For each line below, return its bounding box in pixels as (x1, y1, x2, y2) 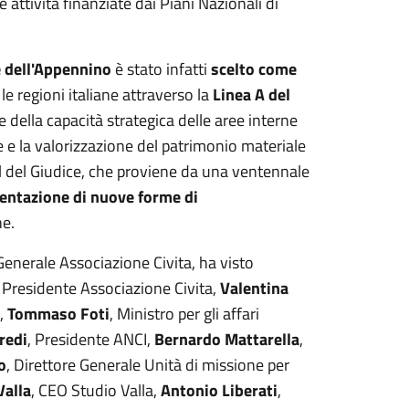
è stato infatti (110, 57, 207, 81)
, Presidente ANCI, (26, 327, 154, 351)
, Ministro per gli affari (109, 301, 259, 326)
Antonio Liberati (160, 378, 278, 403)
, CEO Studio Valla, (30, 378, 161, 403)
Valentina (219, 276, 288, 300)
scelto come (206, 57, 297, 81)
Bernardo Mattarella (153, 327, 299, 351)
